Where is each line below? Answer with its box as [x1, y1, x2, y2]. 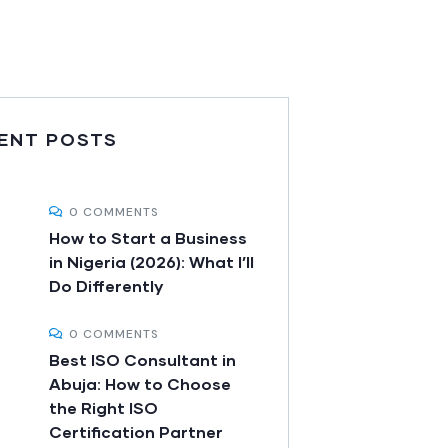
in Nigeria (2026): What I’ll [49, 252, 254, 272]
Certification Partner [49, 422, 223, 442]
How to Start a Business [49, 228, 247, 248]
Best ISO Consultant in [49, 350, 236, 370]
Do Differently [49, 276, 163, 296]
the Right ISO [49, 398, 158, 418]
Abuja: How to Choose [49, 374, 231, 394]
